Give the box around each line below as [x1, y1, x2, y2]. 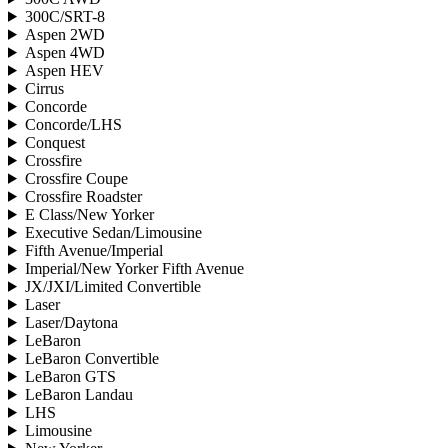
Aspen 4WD [24, 43, 105, 61]
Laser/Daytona [24, 313, 118, 331]
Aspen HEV [24, 61, 104, 79]
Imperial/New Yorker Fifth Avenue [24, 259, 244, 277]
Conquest [24, 133, 85, 151]
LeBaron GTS [24, 367, 116, 385]
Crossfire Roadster [24, 187, 142, 205]
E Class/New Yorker [24, 205, 154, 223]
